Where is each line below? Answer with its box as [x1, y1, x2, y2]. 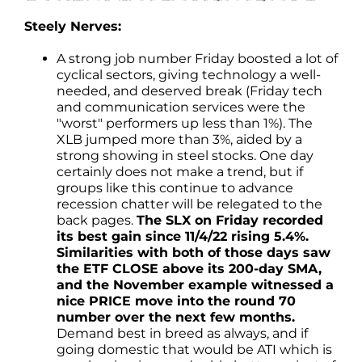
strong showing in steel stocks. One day [57, 148, 314, 164]
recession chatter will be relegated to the [57, 196, 322, 213]
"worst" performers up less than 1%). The [57, 116, 313, 132]
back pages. [57, 213, 137, 229]
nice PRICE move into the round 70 [57, 293, 296, 309]
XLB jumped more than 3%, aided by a [57, 132, 302, 148]
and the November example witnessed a [57, 277, 334, 293]
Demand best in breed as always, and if [57, 326, 308, 342]
